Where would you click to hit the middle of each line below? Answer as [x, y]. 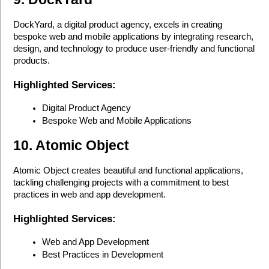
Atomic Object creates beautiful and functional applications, [128, 170]
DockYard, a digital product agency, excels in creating [118, 25]
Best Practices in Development [103, 254]
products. [32, 61]
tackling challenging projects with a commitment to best [121, 182]
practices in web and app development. [90, 194]
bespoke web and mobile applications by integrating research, [134, 37]
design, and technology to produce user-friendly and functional [134, 49]
